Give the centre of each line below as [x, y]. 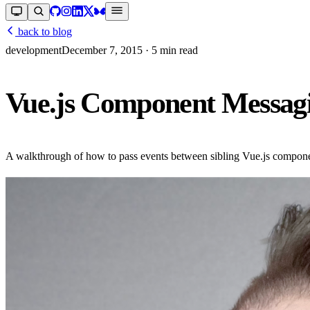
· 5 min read [170, 50]
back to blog [44, 31]
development [34, 50]
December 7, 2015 [102, 50]
